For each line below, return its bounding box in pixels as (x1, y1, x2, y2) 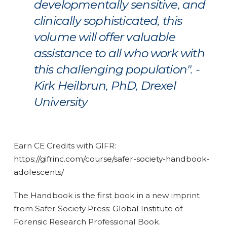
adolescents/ (13, 167, 64, 177)
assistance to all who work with (33, 46, 205, 60)
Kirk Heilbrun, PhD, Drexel (33, 78, 176, 93)
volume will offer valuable (33, 29, 175, 44)
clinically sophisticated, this (33, 13, 182, 28)
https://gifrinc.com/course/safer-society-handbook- (13, 154, 210, 164)
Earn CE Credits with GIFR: (13, 140, 116, 150)
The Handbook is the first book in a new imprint (13, 190, 200, 200)
